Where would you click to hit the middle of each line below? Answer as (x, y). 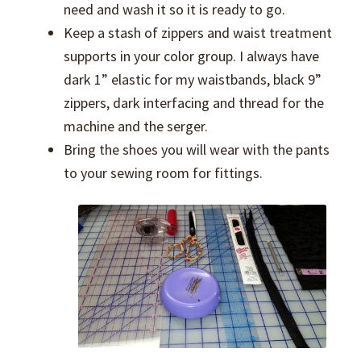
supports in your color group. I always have (192, 56)
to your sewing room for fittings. (164, 172)
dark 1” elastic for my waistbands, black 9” (193, 79)
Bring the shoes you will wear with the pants (197, 149)
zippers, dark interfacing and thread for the (194, 102)
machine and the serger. (136, 126)
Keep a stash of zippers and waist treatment (198, 32)
